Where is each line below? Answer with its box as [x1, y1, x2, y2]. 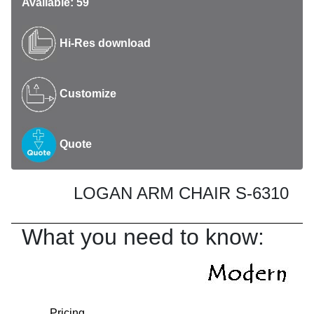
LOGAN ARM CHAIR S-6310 [74, 183, 289, 203]
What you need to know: [22, 224, 264, 250]
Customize [57, 88, 116, 100]
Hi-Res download [57, 36, 151, 49]
